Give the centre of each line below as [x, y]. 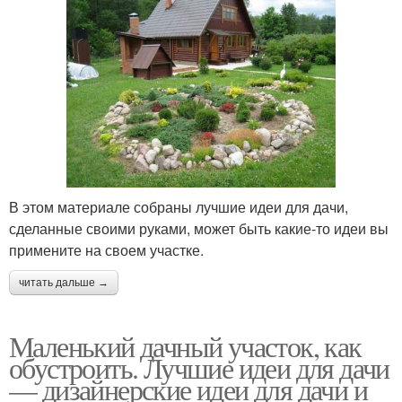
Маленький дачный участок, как [185, 345]
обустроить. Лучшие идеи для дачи [199, 367]
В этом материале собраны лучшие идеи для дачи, [179, 206]
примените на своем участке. [106, 249]
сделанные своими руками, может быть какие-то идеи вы [199, 228]
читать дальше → [64, 282]
